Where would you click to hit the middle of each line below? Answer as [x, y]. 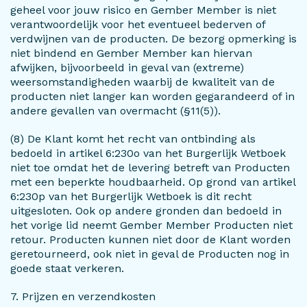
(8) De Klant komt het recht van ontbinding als [133, 139]
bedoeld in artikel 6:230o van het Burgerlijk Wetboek [148, 153]
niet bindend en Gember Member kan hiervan [131, 53]
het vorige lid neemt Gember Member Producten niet [151, 225]
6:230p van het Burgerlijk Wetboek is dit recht [131, 196]
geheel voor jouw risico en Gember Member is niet [143, 10]
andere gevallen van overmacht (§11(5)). [115, 111]
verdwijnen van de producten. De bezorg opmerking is [153, 39]
